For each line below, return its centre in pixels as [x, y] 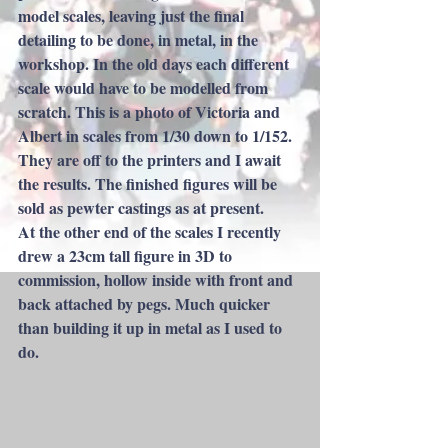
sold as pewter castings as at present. [141, 207]
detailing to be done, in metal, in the [140, 39]
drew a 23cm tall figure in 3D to [127, 255]
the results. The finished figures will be [149, 183]
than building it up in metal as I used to [152, 327]
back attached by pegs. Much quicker [146, 303]
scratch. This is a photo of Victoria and [151, 111]
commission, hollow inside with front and [157, 279]
